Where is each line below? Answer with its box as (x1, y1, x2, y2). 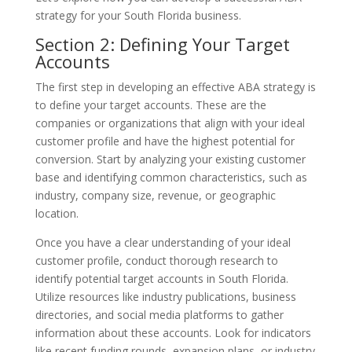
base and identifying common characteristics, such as (35, 169, 307, 185)
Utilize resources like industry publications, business (35, 288, 296, 304)
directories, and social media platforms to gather (35, 306, 284, 322)
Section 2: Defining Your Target (35, 31, 290, 56)
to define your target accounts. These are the (35, 97, 266, 112)
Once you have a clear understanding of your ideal (35, 234, 291, 250)
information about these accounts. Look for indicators (35, 324, 311, 340)
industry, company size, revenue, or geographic (35, 187, 276, 203)
